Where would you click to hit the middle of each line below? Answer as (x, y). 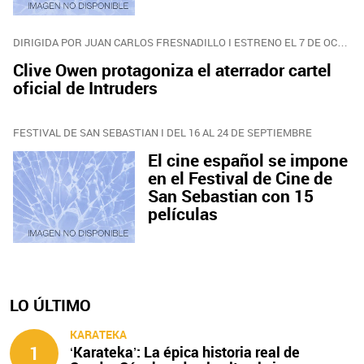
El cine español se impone (248, 160)
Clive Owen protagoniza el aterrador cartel (172, 70)
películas (183, 214)
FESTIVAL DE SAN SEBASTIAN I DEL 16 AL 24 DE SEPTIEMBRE (162, 133)
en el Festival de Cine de (240, 178)
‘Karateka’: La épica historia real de (185, 352)
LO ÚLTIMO (50, 305)
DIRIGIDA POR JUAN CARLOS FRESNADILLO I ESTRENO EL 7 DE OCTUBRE (342, 42)
